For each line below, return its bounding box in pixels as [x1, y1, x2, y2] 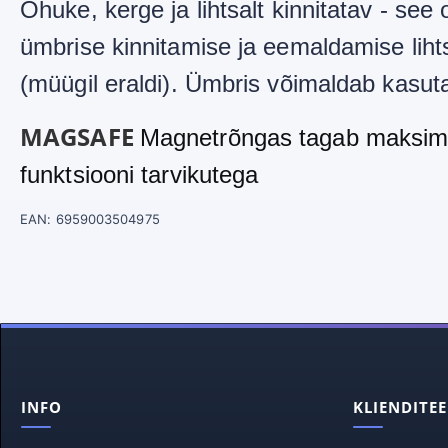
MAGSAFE [20, 120, 140, 153]
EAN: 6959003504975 [20, 211, 160, 227]
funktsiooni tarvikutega [20, 161, 259, 188]
